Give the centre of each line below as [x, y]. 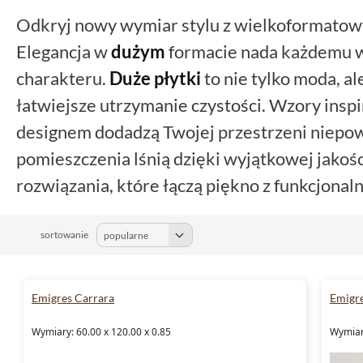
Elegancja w [64, 51]
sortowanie [64, 234]
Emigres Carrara [73, 297]
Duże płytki [155, 78]
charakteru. [63, 78]
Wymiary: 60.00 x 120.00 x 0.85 [101, 331]
